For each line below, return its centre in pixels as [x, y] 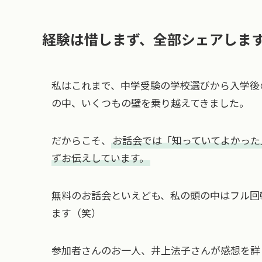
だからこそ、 [81, 140]
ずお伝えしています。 [100, 158]
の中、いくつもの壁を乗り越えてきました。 [150, 103]
